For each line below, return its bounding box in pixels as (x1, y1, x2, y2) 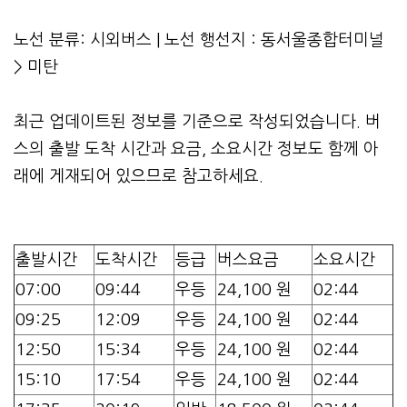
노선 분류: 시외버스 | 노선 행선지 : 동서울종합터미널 (14, 31, 384, 48)
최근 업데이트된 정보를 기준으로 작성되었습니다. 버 (14, 113, 381, 130)
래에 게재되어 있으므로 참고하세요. (14, 167, 263, 184)
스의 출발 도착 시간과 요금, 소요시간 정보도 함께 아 (14, 140, 379, 157)
